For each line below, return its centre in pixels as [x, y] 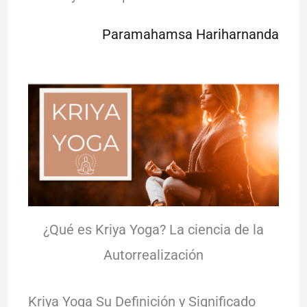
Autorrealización [153, 255]
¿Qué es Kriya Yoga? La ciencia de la [153, 229]
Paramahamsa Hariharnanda [191, 34]
